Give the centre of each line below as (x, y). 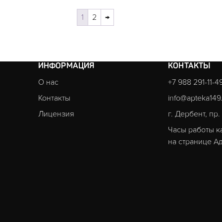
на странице (191, 141)
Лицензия (56, 114)
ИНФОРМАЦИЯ (66, 65)
